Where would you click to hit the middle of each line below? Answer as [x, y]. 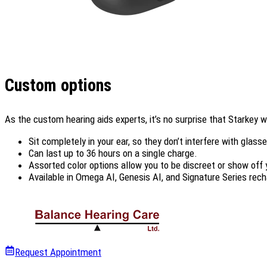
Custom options [58, 86]
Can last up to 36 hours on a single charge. [113, 153]
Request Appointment [58, 252]
